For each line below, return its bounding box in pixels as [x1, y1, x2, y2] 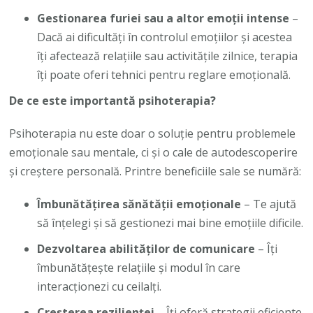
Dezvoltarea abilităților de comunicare [37, 240, 256, 256]
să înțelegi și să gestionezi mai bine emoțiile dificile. [37, 214, 304, 231]
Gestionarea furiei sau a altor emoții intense [37, 10, 290, 26]
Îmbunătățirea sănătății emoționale [37, 196, 242, 212]
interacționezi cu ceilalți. [37, 278, 162, 294]
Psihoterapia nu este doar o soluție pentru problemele [9, 125, 296, 141]
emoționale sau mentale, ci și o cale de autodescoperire [9, 144, 298, 160]
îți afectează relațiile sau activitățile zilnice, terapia [37, 48, 298, 64]
